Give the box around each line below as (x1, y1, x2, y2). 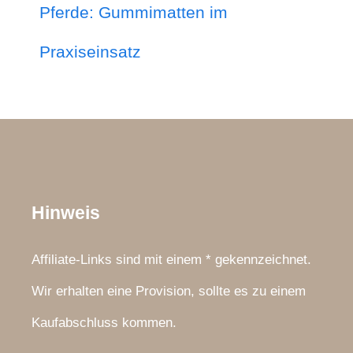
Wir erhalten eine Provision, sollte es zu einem (32, 284, 306, 299)
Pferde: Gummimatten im (39, 3, 228, 22)
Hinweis (32, 203, 100, 224)
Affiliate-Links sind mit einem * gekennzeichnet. (32, 252, 311, 268)
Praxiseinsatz (39, 43, 141, 61)
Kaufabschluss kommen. (32, 315, 176, 331)
